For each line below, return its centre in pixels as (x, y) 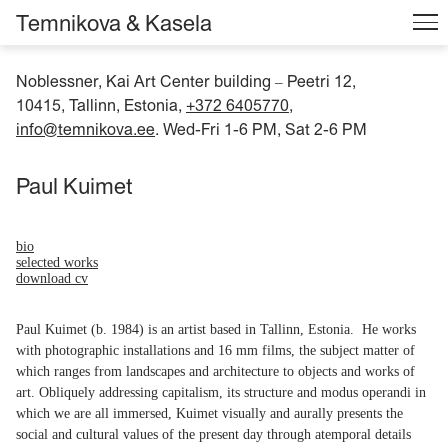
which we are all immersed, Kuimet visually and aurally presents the (209, 413)
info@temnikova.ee (85, 128)
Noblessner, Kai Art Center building (145, 80)
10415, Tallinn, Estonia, (101, 104)
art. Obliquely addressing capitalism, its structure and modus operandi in (221, 392)
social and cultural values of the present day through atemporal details (213, 434)
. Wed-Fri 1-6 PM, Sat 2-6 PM (261, 128)
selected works (57, 262)
